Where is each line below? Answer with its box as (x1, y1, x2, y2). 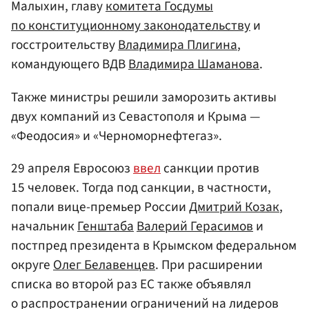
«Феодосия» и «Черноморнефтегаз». (11, 126, 222, 146)
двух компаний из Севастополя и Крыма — (11, 106, 260, 126)
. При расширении (155, 255, 263, 275)
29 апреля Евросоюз (11, 158, 133, 178)
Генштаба (77, 216, 134, 236)
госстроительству (11, 35, 118, 55)
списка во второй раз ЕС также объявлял (11, 274, 251, 294)
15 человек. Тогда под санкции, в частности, (11, 177, 271, 197)
